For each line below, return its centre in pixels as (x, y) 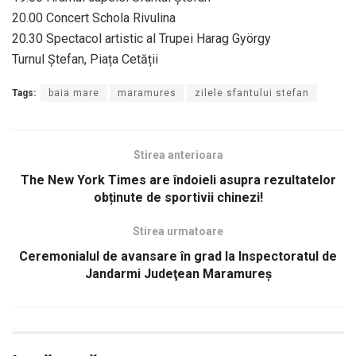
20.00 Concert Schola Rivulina (94, 18)
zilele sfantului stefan (252, 93)
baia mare (74, 93)
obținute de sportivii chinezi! (178, 198)
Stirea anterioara (178, 155)
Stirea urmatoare (178, 232)
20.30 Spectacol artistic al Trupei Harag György (141, 39)
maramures (147, 93)
